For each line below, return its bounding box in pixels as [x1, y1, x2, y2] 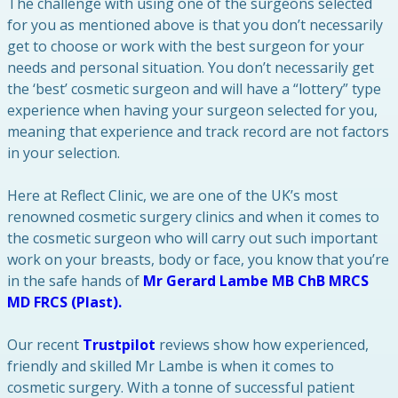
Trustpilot [83, 335, 155, 354]
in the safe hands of [7, 271, 143, 291]
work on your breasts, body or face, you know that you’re [7, 250, 389, 269]
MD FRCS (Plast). [7, 292, 122, 312]
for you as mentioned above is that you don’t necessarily [7, 15, 383, 35]
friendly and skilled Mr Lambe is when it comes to [7, 356, 334, 376]
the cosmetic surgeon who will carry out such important [7, 228, 378, 248]
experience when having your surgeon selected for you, [7, 100, 378, 120]
